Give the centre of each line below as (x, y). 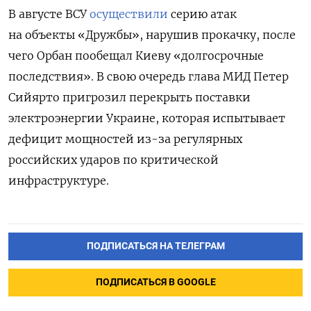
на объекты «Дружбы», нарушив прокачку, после (152, 34)
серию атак (202, 14)
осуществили (129, 14)
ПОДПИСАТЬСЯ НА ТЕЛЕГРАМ (155, 246)
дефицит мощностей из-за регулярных (125, 138)
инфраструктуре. (59, 180)
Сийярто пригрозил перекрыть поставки (129, 97)
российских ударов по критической (114, 159)
